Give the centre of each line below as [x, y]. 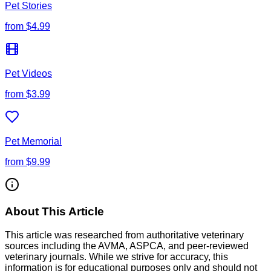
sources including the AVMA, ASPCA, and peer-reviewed [127, 246]
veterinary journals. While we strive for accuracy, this [116, 257]
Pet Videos [28, 73]
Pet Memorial [33, 141]
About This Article [54, 212]
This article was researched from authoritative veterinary [124, 235]
